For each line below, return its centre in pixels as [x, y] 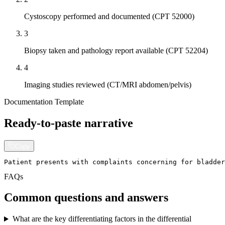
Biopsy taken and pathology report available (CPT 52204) [116, 50]
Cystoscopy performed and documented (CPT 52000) [109, 16]
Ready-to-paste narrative [69, 123]
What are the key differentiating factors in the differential [102, 219]
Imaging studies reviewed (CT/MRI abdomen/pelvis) [108, 84]
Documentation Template [44, 101]
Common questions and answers [86, 198]
